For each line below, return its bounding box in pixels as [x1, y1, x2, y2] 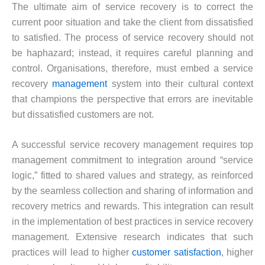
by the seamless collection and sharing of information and [12, 186, 253, 196]
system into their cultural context [107, 78, 254, 89]
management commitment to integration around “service [12, 155, 253, 166]
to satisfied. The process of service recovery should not [12, 32, 253, 43]
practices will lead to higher [12, 247, 132, 258]
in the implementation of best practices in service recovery [12, 216, 253, 227]
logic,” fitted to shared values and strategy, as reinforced [12, 170, 253, 181]
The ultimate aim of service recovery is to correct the [12, 1, 253, 12]
